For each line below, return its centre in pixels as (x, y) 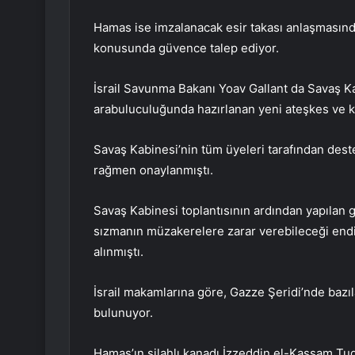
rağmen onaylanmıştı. (153, 170)
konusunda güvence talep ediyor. (186, 48)
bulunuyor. (123, 313)
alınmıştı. (118, 252)
